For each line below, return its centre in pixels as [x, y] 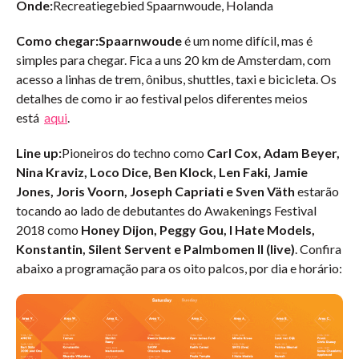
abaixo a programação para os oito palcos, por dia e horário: [179, 268]
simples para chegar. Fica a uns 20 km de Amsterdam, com [173, 60]
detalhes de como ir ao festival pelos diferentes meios [162, 98]
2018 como [48, 230]
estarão [317, 191]
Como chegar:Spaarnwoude [99, 40]
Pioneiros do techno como [133, 153]
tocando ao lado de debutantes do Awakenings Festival [166, 210]
